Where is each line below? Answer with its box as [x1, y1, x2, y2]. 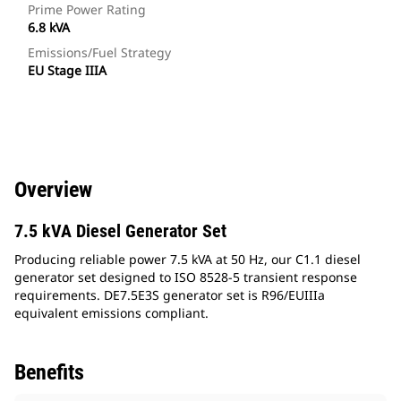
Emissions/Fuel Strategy [28, 44, 171, 62]
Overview [14, 177, 92, 203]
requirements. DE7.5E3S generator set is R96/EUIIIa [14, 286, 325, 304]
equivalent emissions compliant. [14, 304, 209, 322]
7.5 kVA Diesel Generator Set [14, 220, 226, 243]
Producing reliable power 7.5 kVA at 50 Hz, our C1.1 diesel [14, 251, 361, 269]
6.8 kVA [28, 19, 70, 37]
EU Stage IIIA [28, 62, 107, 80]
